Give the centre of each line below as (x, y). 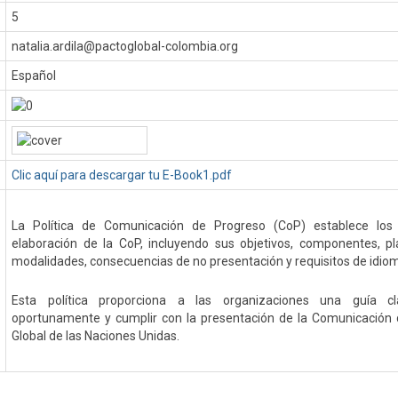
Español (34, 76)
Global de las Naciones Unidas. (96, 336)
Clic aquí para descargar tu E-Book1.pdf (122, 175)
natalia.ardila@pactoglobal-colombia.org (125, 46)
